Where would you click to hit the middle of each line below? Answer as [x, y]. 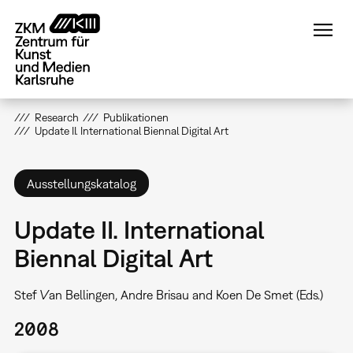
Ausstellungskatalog [81, 183]
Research [56, 117]
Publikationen [136, 117]
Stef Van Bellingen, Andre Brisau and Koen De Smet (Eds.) [168, 295]
